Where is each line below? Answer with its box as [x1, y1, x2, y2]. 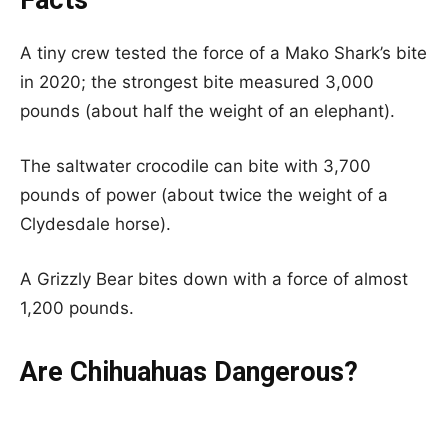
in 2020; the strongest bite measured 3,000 [20, 71, 374, 92]
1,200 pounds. [20, 297, 134, 318]
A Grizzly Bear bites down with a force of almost [20, 268, 408, 289]
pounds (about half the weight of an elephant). [20, 100, 395, 121]
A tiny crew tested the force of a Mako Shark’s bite [20, 42, 427, 63]
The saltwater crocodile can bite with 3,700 [20, 155, 371, 176]
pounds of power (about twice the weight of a [20, 184, 388, 205]
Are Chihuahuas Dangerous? [20, 355, 358, 388]
